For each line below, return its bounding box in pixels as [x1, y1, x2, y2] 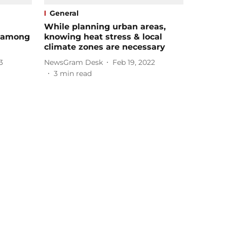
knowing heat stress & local [44, 32, 162, 42]
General [50, 9, 79, 18]
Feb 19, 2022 [112, 57, 155, 67]
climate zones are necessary [44, 42, 165, 52]
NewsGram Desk [44, 57, 103, 67]
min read [60, 69, 92, 79]
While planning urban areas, [44, 22, 166, 32]
